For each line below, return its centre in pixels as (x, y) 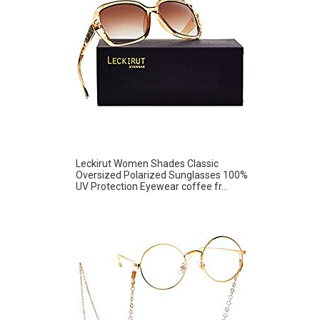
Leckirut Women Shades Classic (147, 163)
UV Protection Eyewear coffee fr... (152, 186)
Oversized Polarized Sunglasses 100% (162, 175)
